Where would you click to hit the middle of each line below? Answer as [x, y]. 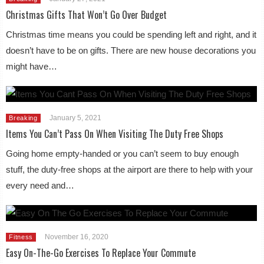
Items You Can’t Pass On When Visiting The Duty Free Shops [115, 133]
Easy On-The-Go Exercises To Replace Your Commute [101, 253]
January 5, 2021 [75, 118]
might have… [32, 66]
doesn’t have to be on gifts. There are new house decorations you [131, 50]
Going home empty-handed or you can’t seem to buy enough [123, 153]
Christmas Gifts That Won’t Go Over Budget [87, 14]
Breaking [23, 118]
